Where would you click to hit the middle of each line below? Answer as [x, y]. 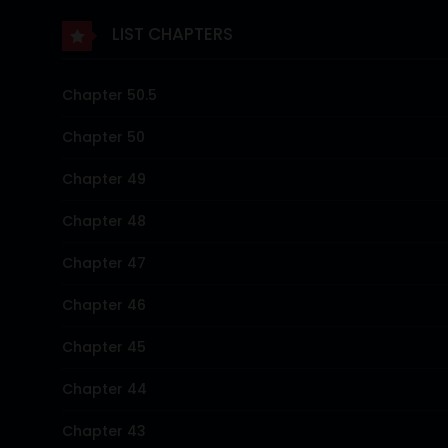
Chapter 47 [104, 262]
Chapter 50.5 [109, 94]
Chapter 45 [104, 346]
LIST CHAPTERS [170, 34]
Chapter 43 [104, 430]
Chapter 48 [104, 220]
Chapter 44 [104, 388]
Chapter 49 [104, 178]
